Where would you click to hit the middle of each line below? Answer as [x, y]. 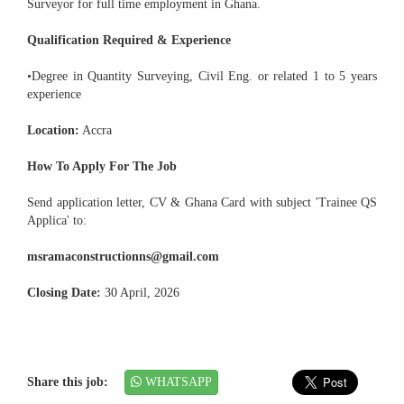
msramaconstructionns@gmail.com [123, 256]
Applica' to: [57, 220]
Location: [53, 130]
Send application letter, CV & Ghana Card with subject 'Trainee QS [202, 202]
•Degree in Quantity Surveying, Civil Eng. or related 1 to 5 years [202, 76]
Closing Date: [64, 292]
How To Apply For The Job [102, 166]
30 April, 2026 [140, 292]
